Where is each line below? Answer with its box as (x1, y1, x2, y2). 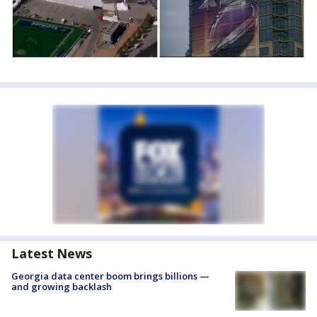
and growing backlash (11, 280, 112, 294)
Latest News (11, 245, 92, 263)
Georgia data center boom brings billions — (11, 270, 209, 283)
